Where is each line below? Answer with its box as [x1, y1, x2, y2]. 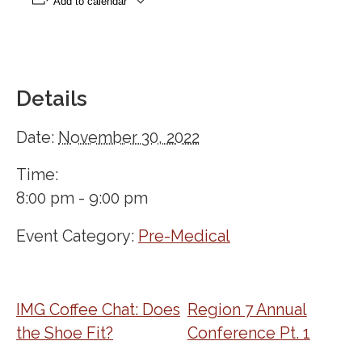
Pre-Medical [138, 226, 230, 246]
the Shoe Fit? [16, 324, 113, 343]
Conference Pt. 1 [187, 324, 310, 343]
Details [16, 86, 87, 112]
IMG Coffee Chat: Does [16, 301, 180, 320]
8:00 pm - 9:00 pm [16, 189, 148, 208]
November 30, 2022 [58, 128, 200, 147]
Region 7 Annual [187, 301, 307, 320]
